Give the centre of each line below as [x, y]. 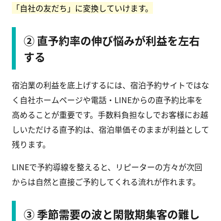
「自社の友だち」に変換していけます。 [82, 8]
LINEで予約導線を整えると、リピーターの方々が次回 [107, 167]
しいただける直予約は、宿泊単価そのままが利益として [110, 129]
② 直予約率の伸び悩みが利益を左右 [112, 40]
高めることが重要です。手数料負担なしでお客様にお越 [110, 115]
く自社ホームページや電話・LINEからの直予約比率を [107, 100]
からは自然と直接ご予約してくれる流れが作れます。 [106, 182]
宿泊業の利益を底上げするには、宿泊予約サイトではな [110, 85]
